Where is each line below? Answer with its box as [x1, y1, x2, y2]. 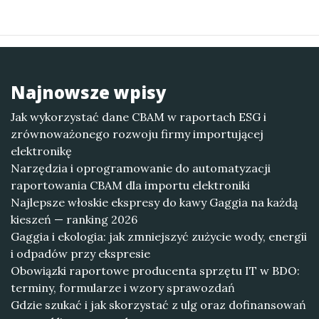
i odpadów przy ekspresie [11, 246, 150, 261]
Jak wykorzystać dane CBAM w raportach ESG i [11, 110, 266, 124]
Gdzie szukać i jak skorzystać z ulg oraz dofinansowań [11, 298, 306, 312]
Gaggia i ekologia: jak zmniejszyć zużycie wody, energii [11, 229, 307, 244]
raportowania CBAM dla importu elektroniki [11, 178, 250, 192]
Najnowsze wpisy [11, 80, 167, 104]
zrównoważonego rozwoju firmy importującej [11, 127, 263, 141]
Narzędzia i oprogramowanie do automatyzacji [11, 161, 271, 175]
